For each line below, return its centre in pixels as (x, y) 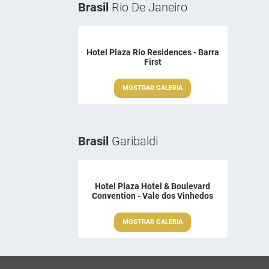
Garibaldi (133, 141)
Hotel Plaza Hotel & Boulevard (153, 186)
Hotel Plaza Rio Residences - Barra (153, 53)
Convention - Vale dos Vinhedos (153, 195)
